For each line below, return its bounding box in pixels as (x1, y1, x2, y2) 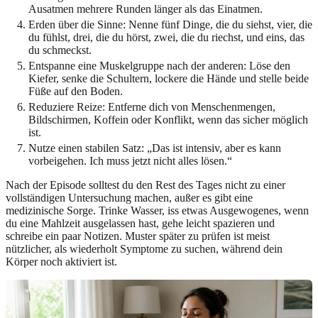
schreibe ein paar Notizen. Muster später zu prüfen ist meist (6, 229, 270, 242)
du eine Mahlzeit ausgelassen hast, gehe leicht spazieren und (6, 216, 275, 229)
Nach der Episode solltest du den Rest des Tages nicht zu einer (6, 178, 285, 191)
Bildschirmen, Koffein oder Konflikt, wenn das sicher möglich (28, 113, 308, 126)
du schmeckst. (28, 43, 92, 56)
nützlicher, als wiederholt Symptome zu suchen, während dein (6, 242, 283, 255)
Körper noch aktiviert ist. (6, 255, 117, 268)
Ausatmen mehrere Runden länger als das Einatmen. (28, 2, 263, 15)
